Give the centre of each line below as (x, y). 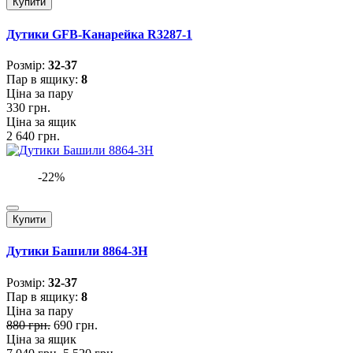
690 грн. (76, 325)
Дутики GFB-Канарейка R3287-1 (99, 34)
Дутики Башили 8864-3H (77, 251)
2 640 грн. (33, 136)
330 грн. (28, 107)
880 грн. (28, 325)
